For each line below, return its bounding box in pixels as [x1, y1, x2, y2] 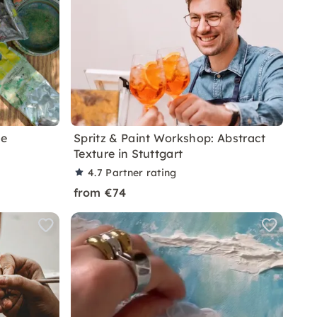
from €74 [74, 185, 127, 200]
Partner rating [105, 166, 177, 179]
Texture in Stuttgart [74, 146, 183, 161]
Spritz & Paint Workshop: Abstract [74, 131, 266, 145]
